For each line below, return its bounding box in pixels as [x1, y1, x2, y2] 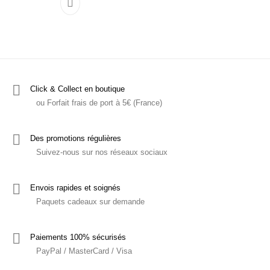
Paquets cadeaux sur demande [36, 197, 145, 207]
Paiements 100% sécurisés [30, 233, 126, 242]
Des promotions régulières [30, 134, 121, 143]
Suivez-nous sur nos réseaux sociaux [36, 148, 168, 157]
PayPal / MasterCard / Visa [36, 246, 132, 256]
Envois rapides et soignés [30, 183, 121, 193]
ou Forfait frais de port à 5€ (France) [36, 98, 162, 108]
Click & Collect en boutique [30, 84, 125, 94]
